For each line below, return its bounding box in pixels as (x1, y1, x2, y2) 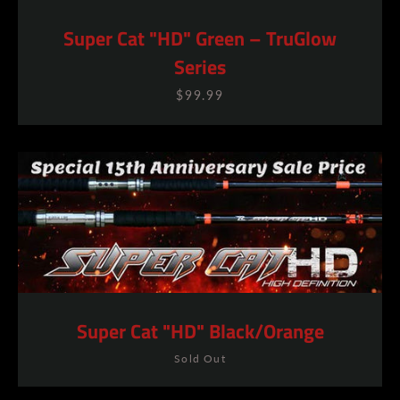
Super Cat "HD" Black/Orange (76, 315, 324, 346)
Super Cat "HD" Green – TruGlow (63, 23, 337, 54)
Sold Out (174, 351, 226, 365)
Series (174, 52, 226, 82)
